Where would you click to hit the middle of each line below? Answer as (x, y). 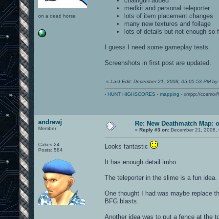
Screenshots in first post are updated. (158, 63)
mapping (170, 94)
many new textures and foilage (167, 23)
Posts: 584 (50, 150)
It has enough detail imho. (141, 162)
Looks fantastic (127, 146)
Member (47, 128)
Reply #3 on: (154, 130)
